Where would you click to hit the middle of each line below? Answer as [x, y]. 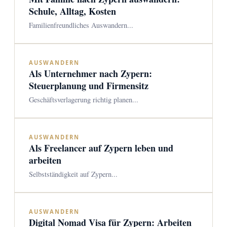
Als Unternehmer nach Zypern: [90, 73]
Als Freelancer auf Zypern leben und [101, 148]
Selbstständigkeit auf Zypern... [73, 174]
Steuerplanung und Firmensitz [89, 86]
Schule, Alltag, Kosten [72, 11]
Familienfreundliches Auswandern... [81, 25]
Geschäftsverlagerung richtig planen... [84, 100]
